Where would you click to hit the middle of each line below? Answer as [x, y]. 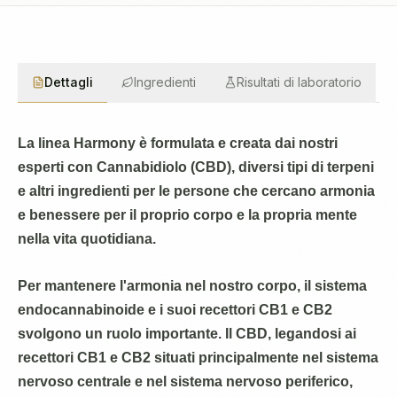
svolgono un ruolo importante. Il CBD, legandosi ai [187, 334]
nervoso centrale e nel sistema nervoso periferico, [185, 381]
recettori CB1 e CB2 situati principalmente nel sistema [198, 358]
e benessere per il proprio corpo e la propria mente [187, 215]
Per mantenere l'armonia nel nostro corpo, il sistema [192, 286]
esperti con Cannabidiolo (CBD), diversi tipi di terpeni [196, 167]
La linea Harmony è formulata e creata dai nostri [178, 143]
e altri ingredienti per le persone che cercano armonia [196, 191]
